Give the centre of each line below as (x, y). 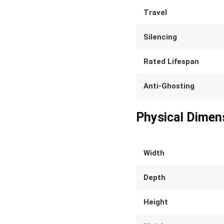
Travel (155, 12)
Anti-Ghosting (169, 86)
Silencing (160, 37)
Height (156, 202)
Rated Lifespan (171, 61)
